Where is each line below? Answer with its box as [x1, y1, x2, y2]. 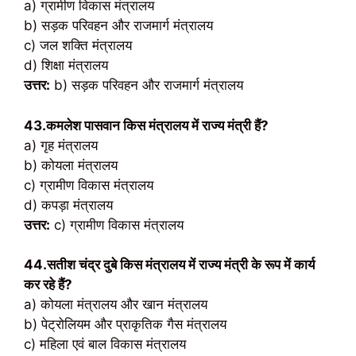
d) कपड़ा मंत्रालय [24, 196, 113, 213]
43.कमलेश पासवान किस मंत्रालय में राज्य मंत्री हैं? [24, 117, 269, 133]
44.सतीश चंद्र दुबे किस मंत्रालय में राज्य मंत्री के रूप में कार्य [24, 257, 315, 273]
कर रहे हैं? [24, 277, 72, 292]
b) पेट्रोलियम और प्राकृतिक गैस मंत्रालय [24, 316, 226, 332]
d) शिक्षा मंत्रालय [24, 57, 108, 73]
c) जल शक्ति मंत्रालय [24, 37, 132, 53]
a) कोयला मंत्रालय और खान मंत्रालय [24, 296, 207, 312]
